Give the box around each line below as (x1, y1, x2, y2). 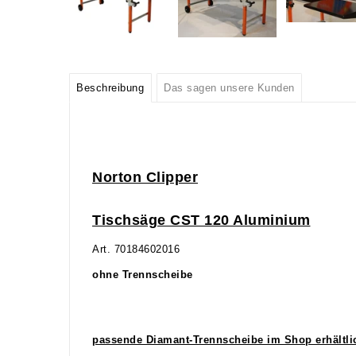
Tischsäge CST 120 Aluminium (92, 211, 311, 228)
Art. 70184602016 (92, 243, 180, 255)
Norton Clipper (92, 168, 198, 185)
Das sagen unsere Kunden (164, 82, 295, 94)
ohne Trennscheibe (92, 269, 193, 281)
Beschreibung (76, 82, 145, 94)
